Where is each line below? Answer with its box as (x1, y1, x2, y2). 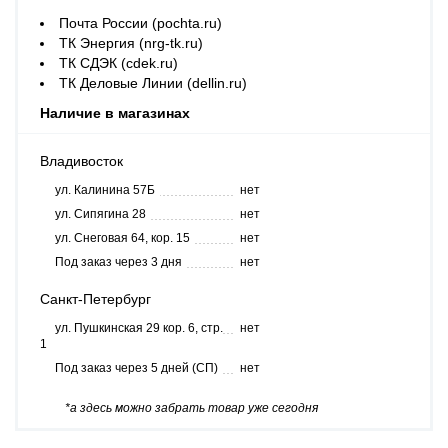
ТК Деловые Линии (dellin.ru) (59, 75, 247, 91)
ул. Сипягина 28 (55, 207, 146, 221)
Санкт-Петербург (40, 291, 151, 307)
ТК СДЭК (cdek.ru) (59, 55, 178, 71)
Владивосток (40, 153, 123, 169)
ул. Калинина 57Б (55, 183, 155, 197)
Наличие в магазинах (40, 105, 190, 121)
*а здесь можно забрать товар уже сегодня (65, 401, 318, 415)
